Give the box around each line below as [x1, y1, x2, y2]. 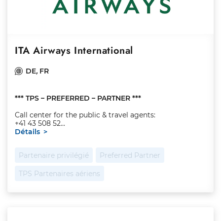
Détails [15, 127, 40, 136]
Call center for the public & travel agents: [15, 110, 155, 119]
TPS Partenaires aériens [19, 169, 100, 178]
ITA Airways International [15, 43, 133, 58]
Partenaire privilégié [19, 151, 89, 160]
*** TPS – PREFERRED [15, 93, 90, 103]
